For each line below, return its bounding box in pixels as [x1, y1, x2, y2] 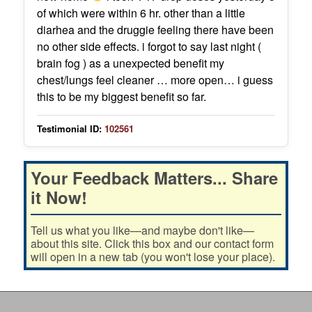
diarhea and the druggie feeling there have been [36, 21, 274, 38]
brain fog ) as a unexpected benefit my [36, 54, 224, 71]
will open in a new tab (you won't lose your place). [30, 248, 275, 265]
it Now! [30, 185, 87, 209]
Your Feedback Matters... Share [30, 165, 278, 189]
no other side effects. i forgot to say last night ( [36, 38, 261, 54]
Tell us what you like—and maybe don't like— [30, 221, 254, 238]
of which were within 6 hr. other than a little [36, 4, 245, 21]
